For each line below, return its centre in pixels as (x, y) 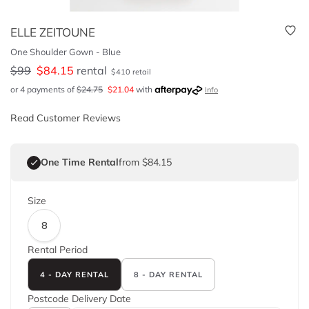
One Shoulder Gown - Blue (66, 52)
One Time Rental (80, 162)
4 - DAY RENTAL (74, 274)
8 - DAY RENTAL (168, 274)
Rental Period (58, 250)
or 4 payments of (43, 89)
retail (141, 72)
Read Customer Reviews (66, 118)
